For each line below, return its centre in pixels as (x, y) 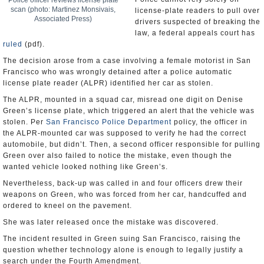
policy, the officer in (209, 122)
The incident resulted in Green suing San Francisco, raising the (122, 239)
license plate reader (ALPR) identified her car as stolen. (108, 83)
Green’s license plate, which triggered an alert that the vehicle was (129, 111)
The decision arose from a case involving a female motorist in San (127, 61)
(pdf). (34, 44)
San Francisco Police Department (109, 122)
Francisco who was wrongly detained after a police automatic (118, 72)
